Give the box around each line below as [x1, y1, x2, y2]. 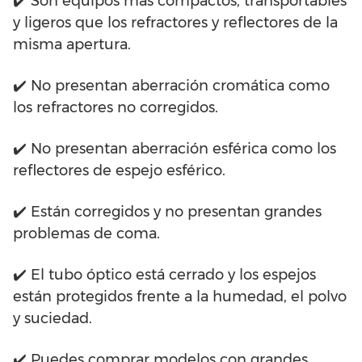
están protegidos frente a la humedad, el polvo [13, 288, 347, 306]
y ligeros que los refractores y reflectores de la [13, 14, 338, 32]
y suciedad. [13, 309, 92, 328]
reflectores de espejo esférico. [13, 162, 225, 180]
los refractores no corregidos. [13, 99, 218, 117]
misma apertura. [13, 36, 131, 54]
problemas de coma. [13, 225, 160, 243]
